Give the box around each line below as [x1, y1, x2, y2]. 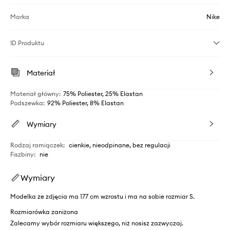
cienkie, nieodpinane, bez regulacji [69, 141, 170, 149]
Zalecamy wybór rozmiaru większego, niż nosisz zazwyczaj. [10, 219, 183, 227]
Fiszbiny [10, 150, 34, 158]
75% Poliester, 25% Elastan [63, 90, 143, 98]
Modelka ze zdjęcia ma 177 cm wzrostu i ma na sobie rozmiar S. [10, 193, 195, 200]
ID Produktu [10, 39, 44, 47]
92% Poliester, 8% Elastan [47, 99, 124, 107]
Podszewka [10, 99, 43, 107]
